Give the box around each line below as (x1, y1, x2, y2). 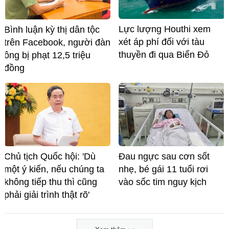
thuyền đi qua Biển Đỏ (119, 49, 209, 60)
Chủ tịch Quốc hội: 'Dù (4, 151, 96, 162)
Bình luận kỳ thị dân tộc (4, 24, 100, 35)
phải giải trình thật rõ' (4, 190, 89, 200)
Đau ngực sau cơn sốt (119, 151, 210, 162)
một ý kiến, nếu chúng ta (4, 164, 104, 175)
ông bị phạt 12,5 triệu (4, 50, 90, 60)
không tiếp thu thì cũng (4, 177, 97, 188)
